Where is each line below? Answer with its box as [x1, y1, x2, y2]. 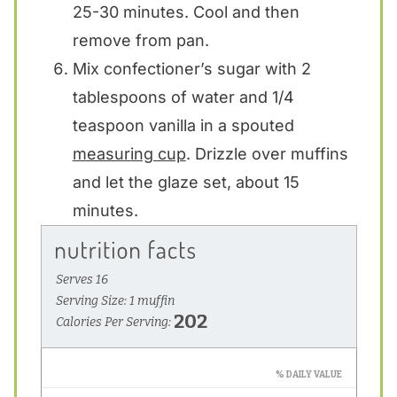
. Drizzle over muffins [185, 144, 348, 163]
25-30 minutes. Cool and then [72, 2, 300, 21]
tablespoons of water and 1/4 [72, 87, 294, 106]
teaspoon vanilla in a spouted [72, 115, 294, 135]
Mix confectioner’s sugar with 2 [72, 58, 311, 78]
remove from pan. [72, 30, 209, 50]
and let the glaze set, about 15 [72, 172, 300, 191]
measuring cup [72, 144, 186, 163]
